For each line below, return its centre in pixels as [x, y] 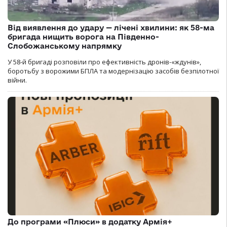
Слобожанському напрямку [65, 46]
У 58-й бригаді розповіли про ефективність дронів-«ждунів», [104, 62]
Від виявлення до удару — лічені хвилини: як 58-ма [111, 27]
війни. [17, 80]
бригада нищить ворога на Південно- [83, 36]
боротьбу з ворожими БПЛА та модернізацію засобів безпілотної [113, 71]
